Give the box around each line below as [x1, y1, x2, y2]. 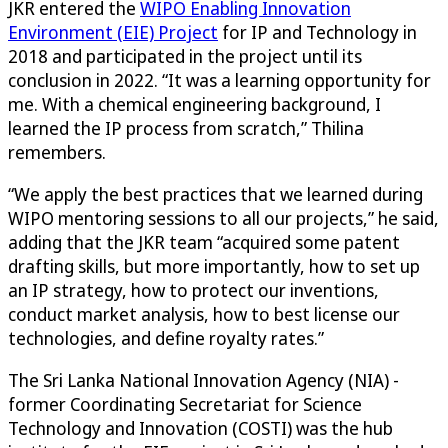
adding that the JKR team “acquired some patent [8, 230, 400, 255]
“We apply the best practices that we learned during [8, 182, 423, 207]
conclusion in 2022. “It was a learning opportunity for [8, 68, 431, 93]
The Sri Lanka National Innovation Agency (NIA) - [8, 368, 399, 393]
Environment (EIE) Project [8, 20, 218, 45]
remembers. [8, 140, 106, 165]
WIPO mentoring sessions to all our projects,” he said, [8, 206, 439, 231]
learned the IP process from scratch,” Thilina [8, 116, 364, 141]
